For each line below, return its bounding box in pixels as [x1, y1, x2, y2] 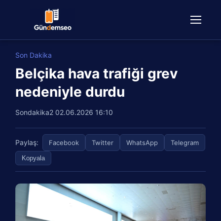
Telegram [171, 139, 199, 147]
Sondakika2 [15, 108, 56, 116]
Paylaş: [15, 138, 39, 147]
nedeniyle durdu [15, 83, 125, 100]
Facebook [49, 139, 79, 147]
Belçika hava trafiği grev [15, 65, 178, 82]
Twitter [92, 139, 114, 147]
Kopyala [22, 154, 45, 162]
